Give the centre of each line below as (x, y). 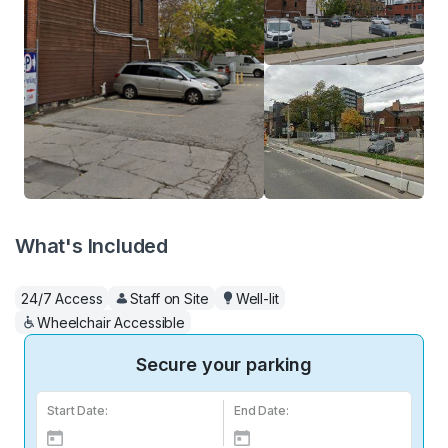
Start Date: (77, 411)
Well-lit (257, 298)
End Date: (261, 411)
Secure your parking (224, 365)
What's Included (91, 246)
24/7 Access (62, 298)
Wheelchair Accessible (111, 322)
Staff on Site (169, 298)
